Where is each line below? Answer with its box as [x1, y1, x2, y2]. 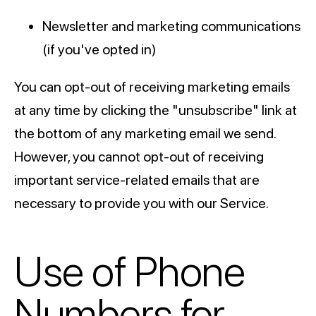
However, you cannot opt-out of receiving [14, 148, 264, 166]
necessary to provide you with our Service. [14, 195, 269, 212]
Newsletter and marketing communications [42, 18, 300, 35]
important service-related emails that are [14, 171, 260, 189]
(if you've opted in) [42, 41, 157, 59]
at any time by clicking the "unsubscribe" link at [14, 102, 297, 119]
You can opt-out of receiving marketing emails [14, 78, 290, 96]
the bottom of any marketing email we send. [14, 125, 276, 142]
